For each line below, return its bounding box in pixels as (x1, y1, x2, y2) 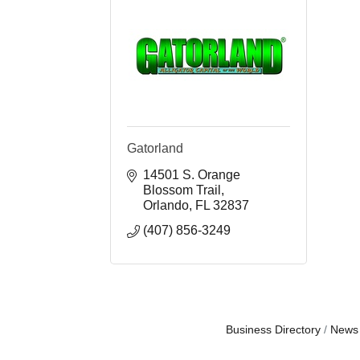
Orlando (143, 198, 189, 212)
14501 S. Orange (143, 167, 240, 182)
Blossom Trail (143, 182, 221, 197)
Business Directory (225, 323, 321, 336)
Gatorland (127, 141, 183, 155)
